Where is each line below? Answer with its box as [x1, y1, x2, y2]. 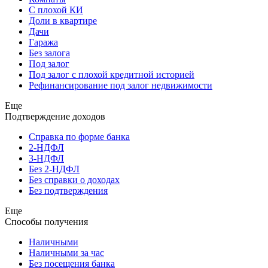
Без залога [29, 48, 70, 59]
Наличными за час [29, 248, 104, 258]
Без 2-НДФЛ [29, 164, 80, 175]
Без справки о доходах [29, 175, 120, 185]
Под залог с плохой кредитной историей [29, 69, 194, 80]
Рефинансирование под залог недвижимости [29, 80, 212, 91]
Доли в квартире [29, 16, 97, 26]
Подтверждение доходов [5, 111, 105, 122]
